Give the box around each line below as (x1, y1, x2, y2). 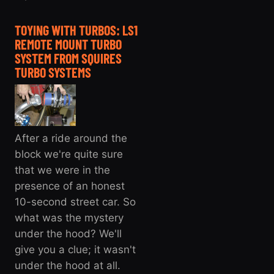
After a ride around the (15, 131, 127, 144)
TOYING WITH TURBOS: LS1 (15, 21, 138, 38)
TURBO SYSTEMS (15, 64, 91, 80)
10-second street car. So (15, 195, 136, 208)
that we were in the (15, 163, 110, 176)
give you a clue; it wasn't (15, 243, 136, 256)
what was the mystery (15, 211, 124, 224)
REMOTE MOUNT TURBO (15, 35, 122, 52)
